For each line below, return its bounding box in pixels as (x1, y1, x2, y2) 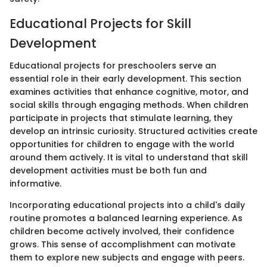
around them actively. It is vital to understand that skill (10, 151, 248, 164)
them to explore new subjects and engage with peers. (10, 252, 244, 264)
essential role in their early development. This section (10, 73, 241, 85)
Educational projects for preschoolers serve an (10, 60, 216, 72)
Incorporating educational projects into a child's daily (10, 199, 245, 212)
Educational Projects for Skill (10, 14, 191, 32)
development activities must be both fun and (10, 164, 207, 177)
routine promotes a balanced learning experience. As (10, 212, 243, 225)
